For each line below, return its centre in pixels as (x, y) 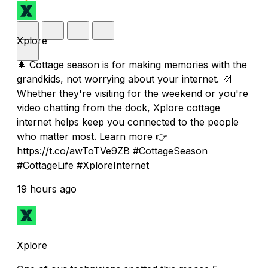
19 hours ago (47, 189)
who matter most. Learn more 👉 (92, 136)
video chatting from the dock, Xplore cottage (118, 107)
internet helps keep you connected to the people (128, 122)
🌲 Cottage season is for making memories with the (132, 64)
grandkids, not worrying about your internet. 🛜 (124, 79)
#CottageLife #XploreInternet (83, 165)
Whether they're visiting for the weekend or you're (133, 93)
